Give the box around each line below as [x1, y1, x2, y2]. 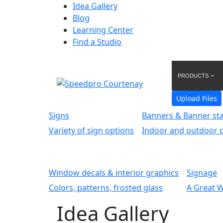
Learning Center [73, 24, 133, 35]
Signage [187, 167, 217, 178]
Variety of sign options [49, 125, 134, 136]
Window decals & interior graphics [49, 167, 179, 178]
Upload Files [176, 94, 217, 103]
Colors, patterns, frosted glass [49, 182, 163, 193]
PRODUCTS [177, 73, 209, 79]
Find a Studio [73, 36, 121, 47]
